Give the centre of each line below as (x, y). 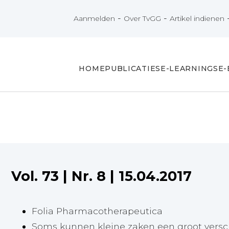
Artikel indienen (197, 19)
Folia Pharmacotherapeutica (97, 211)
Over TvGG (143, 19)
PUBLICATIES (133, 68)
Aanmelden (95, 19)
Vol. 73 (37, 176)
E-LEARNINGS (189, 68)
